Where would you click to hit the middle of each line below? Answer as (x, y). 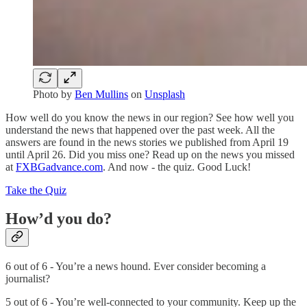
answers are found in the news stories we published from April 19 (147, 142)
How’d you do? (59, 219)
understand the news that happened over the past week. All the (140, 130)
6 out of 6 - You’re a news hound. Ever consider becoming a (136, 267)
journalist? (28, 279)
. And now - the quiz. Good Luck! (177, 167)
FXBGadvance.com (59, 167)
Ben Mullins (101, 94)
